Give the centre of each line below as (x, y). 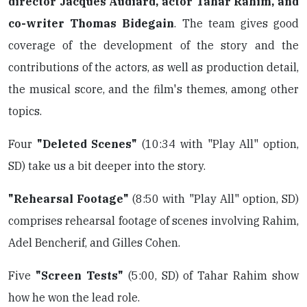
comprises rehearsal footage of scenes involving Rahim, (153, 221)
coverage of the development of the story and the (153, 46)
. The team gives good (237, 24)
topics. (25, 111)
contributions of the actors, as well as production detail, (153, 67)
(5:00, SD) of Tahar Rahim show (211, 276)
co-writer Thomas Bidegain (91, 24)
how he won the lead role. (74, 298)
